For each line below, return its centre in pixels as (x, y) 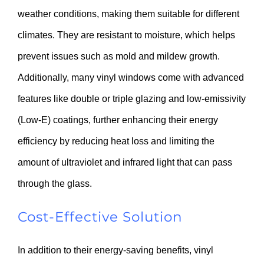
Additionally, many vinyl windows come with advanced (131, 77)
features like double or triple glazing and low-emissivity (132, 98)
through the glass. (55, 183)
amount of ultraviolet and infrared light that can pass (125, 162)
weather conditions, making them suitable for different (128, 14)
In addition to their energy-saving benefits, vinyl (115, 250)
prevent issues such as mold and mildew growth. (119, 56)
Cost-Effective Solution (100, 217)
